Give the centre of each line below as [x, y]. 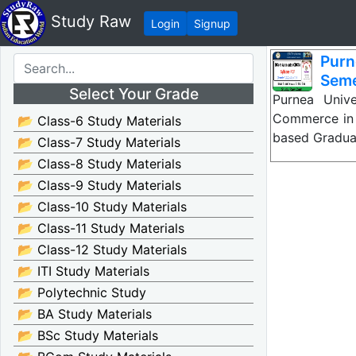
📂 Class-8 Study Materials [99, 164]
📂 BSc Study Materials [88, 335]
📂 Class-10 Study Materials [102, 207]
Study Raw [89, 22]
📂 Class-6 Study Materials [99, 121]
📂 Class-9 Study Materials [99, 185]
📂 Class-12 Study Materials [102, 250]
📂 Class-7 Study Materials [99, 142]
